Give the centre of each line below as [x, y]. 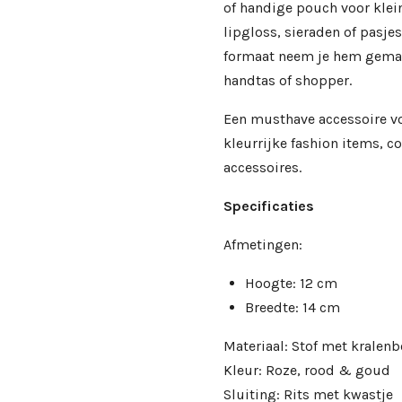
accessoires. [262, 168]
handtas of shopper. [288, 81]
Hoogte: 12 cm [291, 284]
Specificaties [269, 206]
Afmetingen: [263, 245]
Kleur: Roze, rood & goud [307, 371]
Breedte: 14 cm [294, 308]
